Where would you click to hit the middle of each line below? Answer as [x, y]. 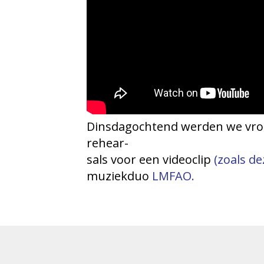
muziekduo [119, 176]
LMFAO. [173, 176]
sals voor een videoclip [150, 159]
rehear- [108, 143]
